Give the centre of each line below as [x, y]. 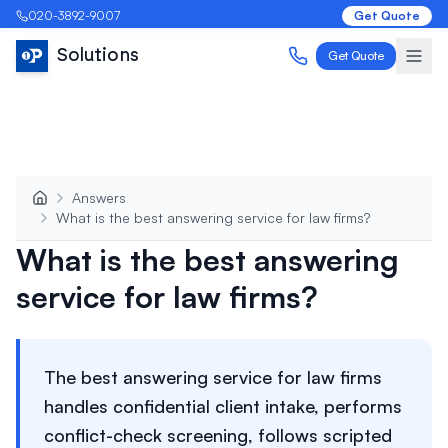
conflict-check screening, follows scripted [218, 435]
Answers [99, 197]
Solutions [97, 56]
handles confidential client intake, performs [223, 406]
